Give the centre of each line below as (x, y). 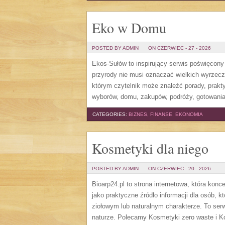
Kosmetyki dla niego (150, 148)
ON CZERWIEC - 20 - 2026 (180, 168)
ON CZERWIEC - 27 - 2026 (180, 48)
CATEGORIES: (110, 114)
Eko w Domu (129, 28)
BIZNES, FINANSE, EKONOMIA (166, 114)
